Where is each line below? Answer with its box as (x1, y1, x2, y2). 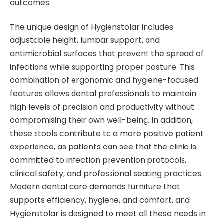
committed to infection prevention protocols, (10, 154, 186, 166)
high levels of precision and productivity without (10, 101, 194, 113)
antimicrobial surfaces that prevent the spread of (10, 48, 204, 60)
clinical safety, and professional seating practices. (10, 168, 203, 180)
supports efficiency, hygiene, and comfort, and (10, 194, 190, 206)
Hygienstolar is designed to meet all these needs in (10, 208, 206, 220)
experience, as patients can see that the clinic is (10, 141, 196, 153)
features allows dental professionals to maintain (10, 88, 196, 100)
